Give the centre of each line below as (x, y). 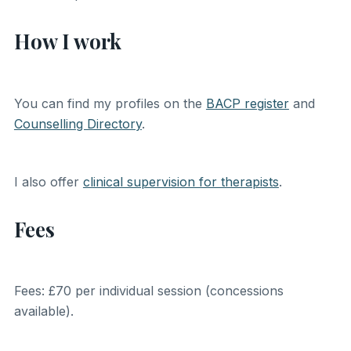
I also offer (48, 181)
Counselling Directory (78, 123)
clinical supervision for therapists (181, 181)
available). (43, 311)
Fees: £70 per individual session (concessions (148, 290)
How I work (67, 41)
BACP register (247, 103)
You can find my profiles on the (110, 103)
